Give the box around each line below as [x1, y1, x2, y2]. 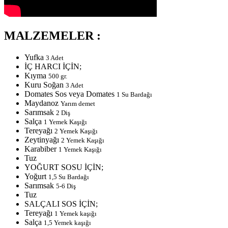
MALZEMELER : [4, 28, 101, 42]
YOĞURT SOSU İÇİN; [24, 162, 103, 172]
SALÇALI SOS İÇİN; [24, 199, 98, 208]
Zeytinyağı [24, 135, 61, 144]
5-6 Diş [56, 182, 76, 190]
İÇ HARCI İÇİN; [24, 62, 81, 71]
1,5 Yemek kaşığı [44, 218, 91, 226]
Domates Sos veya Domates [24, 89, 117, 98]
